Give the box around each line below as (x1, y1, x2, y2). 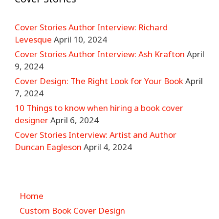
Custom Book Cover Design (20, 205, 125, 216)
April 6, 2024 (50, 114, 99, 126)
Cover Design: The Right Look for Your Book (15, 75, 183, 87)
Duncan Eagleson (15, 141, 82, 153)
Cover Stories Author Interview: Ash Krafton (15, 48, 185, 60)
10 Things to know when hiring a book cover (15, 102, 183, 113)
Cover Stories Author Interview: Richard (15, 22, 168, 33)
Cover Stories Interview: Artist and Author (15, 129, 176, 140)
